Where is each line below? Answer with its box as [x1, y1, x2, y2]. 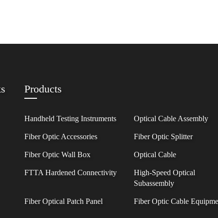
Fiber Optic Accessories [24, 132, 98, 141]
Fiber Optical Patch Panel [24, 197, 103, 205]
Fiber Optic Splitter [134, 132, 193, 141]
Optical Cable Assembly [134, 114, 209, 123]
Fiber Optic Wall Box [24, 150, 91, 159]
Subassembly [134, 179, 175, 187]
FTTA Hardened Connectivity [24, 168, 117, 177]
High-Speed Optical [134, 168, 196, 177]
